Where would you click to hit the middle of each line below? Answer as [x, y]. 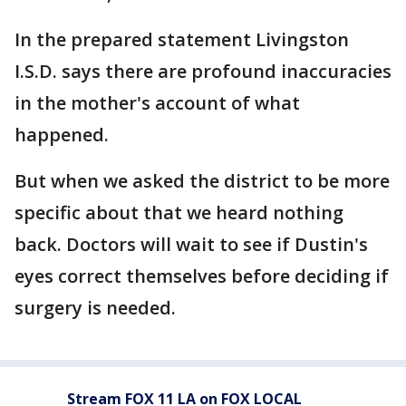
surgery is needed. [95, 308]
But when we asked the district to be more [202, 181]
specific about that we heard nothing [179, 213]
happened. [62, 135]
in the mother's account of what [157, 103]
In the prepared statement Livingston [182, 39]
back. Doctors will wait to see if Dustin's [191, 244]
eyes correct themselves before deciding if [202, 276]
